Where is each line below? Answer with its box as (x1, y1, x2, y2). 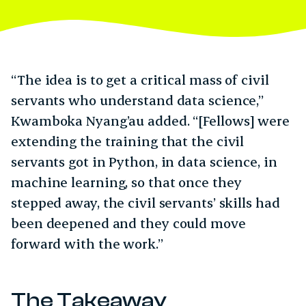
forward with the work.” (11, 235, 170, 253)
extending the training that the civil (11, 133, 245, 150)
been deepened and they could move (11, 214, 246, 232)
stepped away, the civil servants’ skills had (11, 194, 280, 212)
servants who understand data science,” (11, 92, 264, 109)
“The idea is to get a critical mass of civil (11, 71, 269, 89)
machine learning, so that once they (11, 173, 242, 191)
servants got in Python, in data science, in (11, 153, 277, 171)
